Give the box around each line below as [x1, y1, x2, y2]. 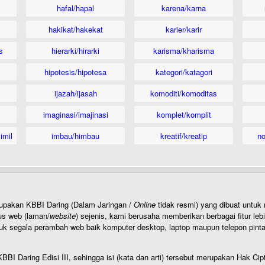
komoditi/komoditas [150, 88, 217, 99]
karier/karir [166, 24, 202, 35]
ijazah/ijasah [54, 88, 97, 99]
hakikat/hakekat [48, 24, 103, 35]
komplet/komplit [156, 109, 211, 120]
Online [134, 199, 156, 210]
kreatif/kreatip [160, 130, 207, 141]
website [50, 210, 76, 221]
